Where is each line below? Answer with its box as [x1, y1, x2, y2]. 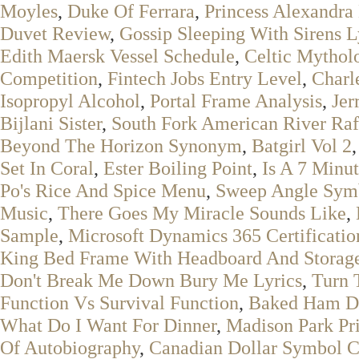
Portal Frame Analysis [150, 90, 322, 111]
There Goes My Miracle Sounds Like [58, 202, 346, 224]
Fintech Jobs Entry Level [107, 67, 302, 89]
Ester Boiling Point [103, 157, 252, 179]
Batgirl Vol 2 [252, 135, 352, 156]
